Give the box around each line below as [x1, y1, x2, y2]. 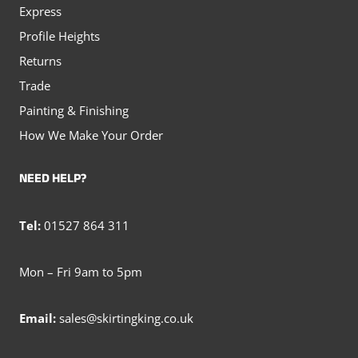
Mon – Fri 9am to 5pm [19, 264, 142, 280]
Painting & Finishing [19, 101, 129, 118]
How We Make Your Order [19, 126, 163, 143]
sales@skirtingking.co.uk [59, 310, 193, 326]
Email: [19, 310, 56, 326]
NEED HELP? [19, 169, 86, 191]
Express [19, 2, 62, 19]
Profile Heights [19, 27, 100, 44]
